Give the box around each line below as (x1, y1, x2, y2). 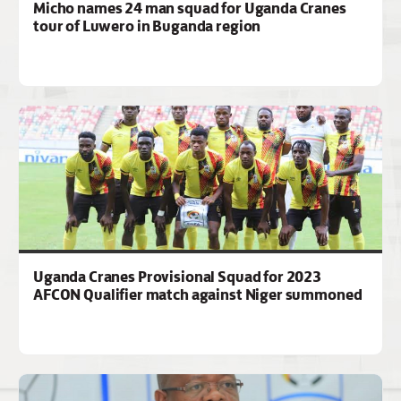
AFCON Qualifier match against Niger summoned (33, 285, 363, 305)
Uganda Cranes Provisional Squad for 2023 (33, 267, 322, 287)
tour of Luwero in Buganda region (33, 16, 261, 37)
